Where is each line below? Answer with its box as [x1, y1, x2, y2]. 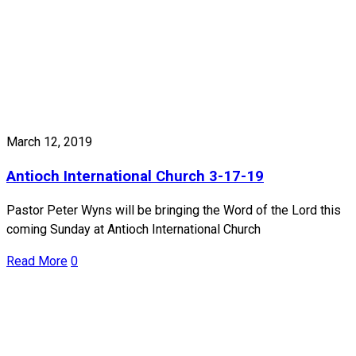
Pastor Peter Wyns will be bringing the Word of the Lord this [6, 202, 341, 218]
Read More [6, 253, 68, 269]
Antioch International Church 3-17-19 [6, 168, 264, 186]
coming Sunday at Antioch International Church [6, 221, 261, 237]
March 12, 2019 [6, 134, 92, 150]
